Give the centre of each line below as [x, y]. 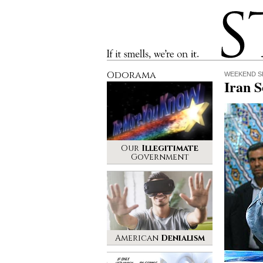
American [138, 238]
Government [160, 157]
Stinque [232, 15]
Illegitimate [170, 148]
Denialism [183, 238]
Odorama [131, 75]
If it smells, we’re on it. [139, 53]
